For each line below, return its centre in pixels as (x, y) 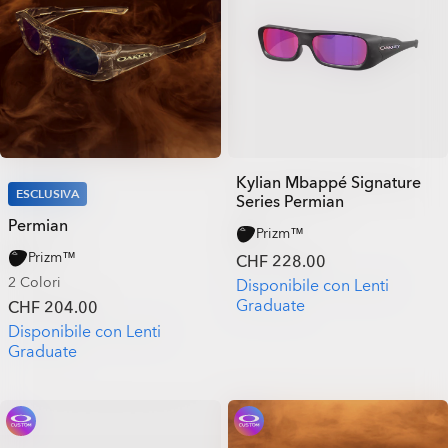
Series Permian (289, 201)
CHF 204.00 (53, 307)
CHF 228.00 (280, 261)
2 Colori (34, 282)
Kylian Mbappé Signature (328, 182)
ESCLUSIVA (47, 193)
